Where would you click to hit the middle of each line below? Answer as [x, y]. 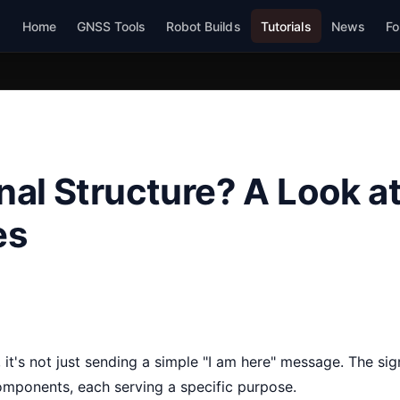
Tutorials [286, 26]
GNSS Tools [111, 26]
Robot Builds [203, 26]
